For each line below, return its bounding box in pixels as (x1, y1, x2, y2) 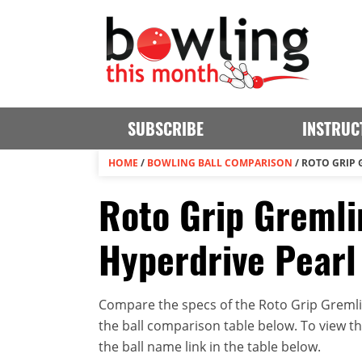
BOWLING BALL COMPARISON (147, 156, 293, 170)
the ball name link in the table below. (99, 338, 321, 356)
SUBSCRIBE (127, 116, 204, 141)
